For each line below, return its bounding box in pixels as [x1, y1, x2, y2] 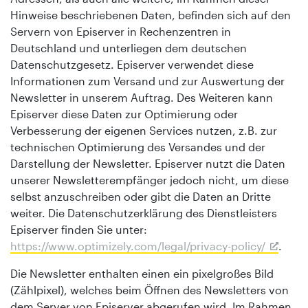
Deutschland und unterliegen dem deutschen [10, 41, 247, 54]
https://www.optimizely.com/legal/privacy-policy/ [10, 239, 265, 252]
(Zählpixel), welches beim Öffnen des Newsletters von [10, 283, 289, 296]
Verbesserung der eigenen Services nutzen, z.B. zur [10, 123, 277, 137]
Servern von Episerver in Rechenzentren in [10, 24, 231, 38]
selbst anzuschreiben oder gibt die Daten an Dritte [10, 189, 271, 203]
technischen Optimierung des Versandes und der [10, 140, 265, 153]
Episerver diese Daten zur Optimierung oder [10, 107, 238, 120]
